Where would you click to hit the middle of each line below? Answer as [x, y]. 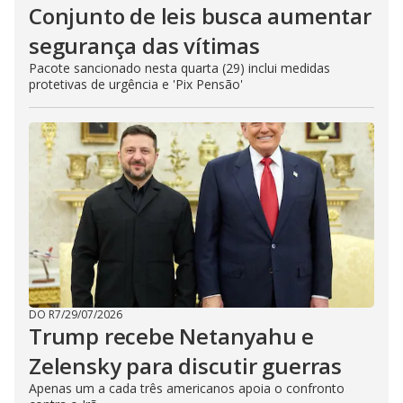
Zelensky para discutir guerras [185, 366]
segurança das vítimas [144, 45]
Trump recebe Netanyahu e [172, 336]
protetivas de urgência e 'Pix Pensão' [136, 84]
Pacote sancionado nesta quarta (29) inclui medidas [179, 68]
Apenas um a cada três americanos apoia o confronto [187, 388]
